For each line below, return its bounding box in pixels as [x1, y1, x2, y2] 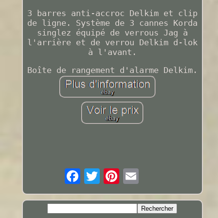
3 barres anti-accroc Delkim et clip [27, 8, 198, 18]
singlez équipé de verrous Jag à [36, 27, 188, 37]
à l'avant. [88, 47, 137, 57]
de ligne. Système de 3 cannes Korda [27, 18, 198, 28]
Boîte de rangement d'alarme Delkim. [27, 65, 198, 75]
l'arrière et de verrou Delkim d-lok [27, 37, 198, 47]
